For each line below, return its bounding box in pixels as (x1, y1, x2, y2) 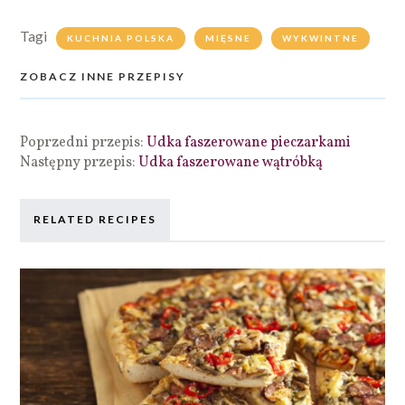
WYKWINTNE (282, 32, 360, 43)
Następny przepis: (20, 152, 139, 173)
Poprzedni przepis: (20, 132, 147, 153)
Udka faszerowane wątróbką (138, 152, 324, 173)
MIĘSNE (205, 32, 252, 43)
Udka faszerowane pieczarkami (146, 132, 352, 153)
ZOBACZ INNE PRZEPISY (20, 69, 186, 83)
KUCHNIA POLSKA (67, 32, 175, 43)
